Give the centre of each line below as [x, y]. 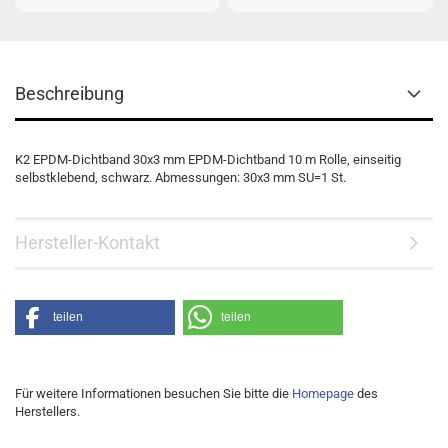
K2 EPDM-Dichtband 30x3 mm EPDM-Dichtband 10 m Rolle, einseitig [208, 159]
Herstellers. [47, 411]
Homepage [323, 393]
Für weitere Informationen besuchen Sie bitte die [153, 393]
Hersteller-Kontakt [87, 242]
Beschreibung [69, 93]
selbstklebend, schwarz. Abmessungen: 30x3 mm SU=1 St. [183, 177]
